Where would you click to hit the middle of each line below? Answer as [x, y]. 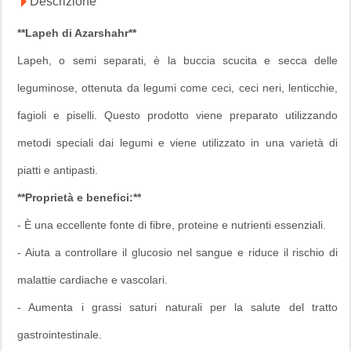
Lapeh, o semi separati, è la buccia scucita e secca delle [177, 60]
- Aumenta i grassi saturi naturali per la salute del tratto [177, 307]
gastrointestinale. [60, 334]
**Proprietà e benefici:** [79, 197]
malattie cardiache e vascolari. [92, 279]
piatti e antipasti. [58, 170]
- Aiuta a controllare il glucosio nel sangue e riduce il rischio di [177, 252]
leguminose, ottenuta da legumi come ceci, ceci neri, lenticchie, [177, 87]
